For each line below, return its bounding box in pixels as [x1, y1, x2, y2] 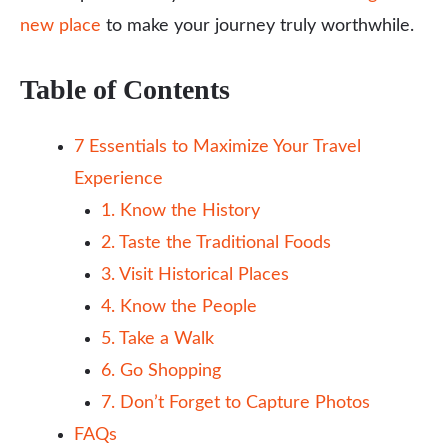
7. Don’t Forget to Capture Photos [101, 394, 370, 412]
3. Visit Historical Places [101, 266, 289, 284]
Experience [74, 170, 163, 188]
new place [20, 17, 101, 35]
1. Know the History [101, 202, 260, 220]
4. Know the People [101, 298, 257, 316]
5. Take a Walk [101, 330, 214, 348]
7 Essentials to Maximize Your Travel [74, 138, 361, 156]
